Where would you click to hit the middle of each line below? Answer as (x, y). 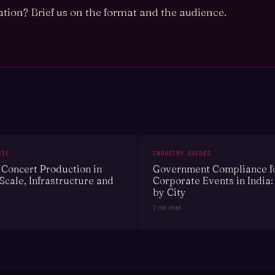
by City (169, 192)
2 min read (167, 207)
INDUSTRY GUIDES (182, 153)
